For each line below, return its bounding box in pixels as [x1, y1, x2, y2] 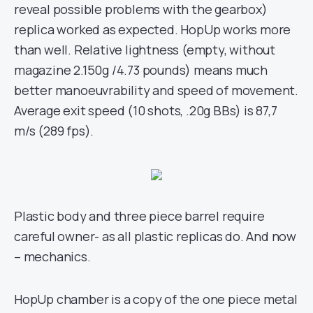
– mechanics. [14, 248, 91, 265]
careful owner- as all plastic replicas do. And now [14, 228, 296, 245]
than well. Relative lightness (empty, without [14, 41, 275, 58]
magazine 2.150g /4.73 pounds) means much [14, 61, 268, 78]
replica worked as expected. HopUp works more [14, 21, 291, 38]
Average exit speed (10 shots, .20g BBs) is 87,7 [14, 102, 277, 119]
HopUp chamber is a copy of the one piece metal [14, 291, 298, 307]
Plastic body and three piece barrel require [14, 208, 265, 224]
